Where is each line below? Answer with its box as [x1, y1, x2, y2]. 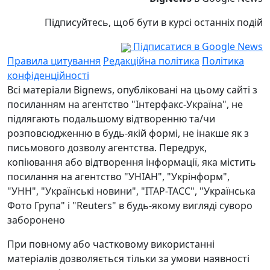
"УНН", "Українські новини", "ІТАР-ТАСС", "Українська [7, 184, 256, 198]
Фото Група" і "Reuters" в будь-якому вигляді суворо [7, 199, 253, 213]
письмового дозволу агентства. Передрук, [7, 141, 207, 155]
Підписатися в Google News [131, 40, 263, 54]
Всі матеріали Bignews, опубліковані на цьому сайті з [7, 83, 257, 97]
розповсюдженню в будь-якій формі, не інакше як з [7, 127, 249, 140]
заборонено [7, 213, 65, 227]
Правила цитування [7, 54, 101, 68]
